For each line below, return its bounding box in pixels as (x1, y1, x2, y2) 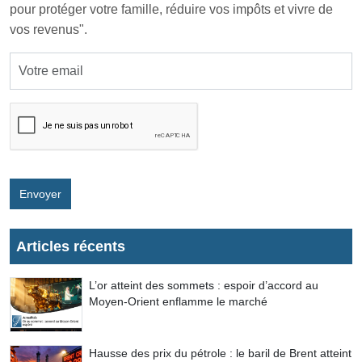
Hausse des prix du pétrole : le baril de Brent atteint (89, 347, 351, 360)
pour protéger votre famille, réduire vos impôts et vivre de (10, 2, 333, 17)
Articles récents (16, 238, 125, 255)
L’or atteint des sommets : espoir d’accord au (89, 279, 318, 293)
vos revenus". (10, 23, 87, 37)
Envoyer (19, 187, 61, 201)
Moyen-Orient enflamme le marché (89, 295, 267, 309)
